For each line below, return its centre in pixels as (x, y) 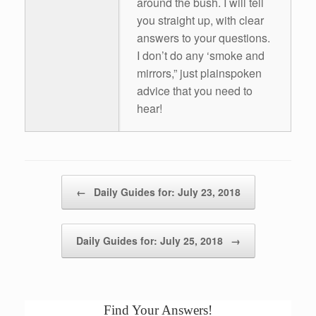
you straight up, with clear (200, 20)
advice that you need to (195, 90)
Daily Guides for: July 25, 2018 (151, 240)
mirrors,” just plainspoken (199, 73)
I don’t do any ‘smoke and (201, 55)
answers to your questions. (203, 37)
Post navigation (56, 181)
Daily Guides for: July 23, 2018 (165, 192)
